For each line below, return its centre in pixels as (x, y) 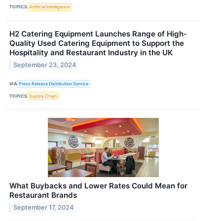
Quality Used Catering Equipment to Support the (97, 43)
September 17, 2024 (44, 208)
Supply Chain (43, 96)
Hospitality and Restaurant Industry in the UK (91, 52)
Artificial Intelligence (50, 7)
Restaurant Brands (43, 195)
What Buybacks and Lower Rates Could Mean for (98, 186)
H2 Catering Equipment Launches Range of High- (98, 34)
